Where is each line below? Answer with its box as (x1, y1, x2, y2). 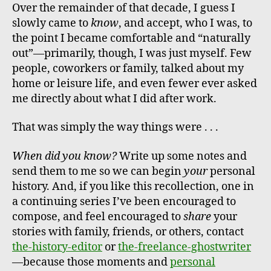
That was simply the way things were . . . (12, 120, 218, 135)
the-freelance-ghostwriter (118, 240, 251, 254)
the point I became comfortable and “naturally (12, 31, 250, 45)
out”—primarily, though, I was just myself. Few (12, 46, 252, 60)
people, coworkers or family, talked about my (12, 61, 244, 76)
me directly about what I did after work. (12, 91, 217, 106)
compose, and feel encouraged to (12, 209, 183, 224)
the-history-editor (12, 240, 102, 254)
